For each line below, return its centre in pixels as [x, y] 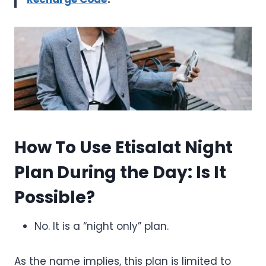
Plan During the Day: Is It [120, 173]
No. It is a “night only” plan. [102, 227]
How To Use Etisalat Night [123, 148]
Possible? [55, 198]
